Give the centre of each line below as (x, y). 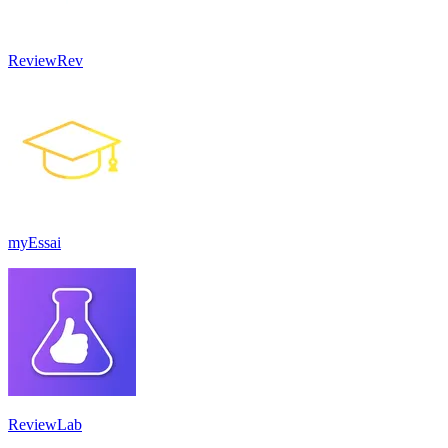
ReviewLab (45, 424)
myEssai (34, 242)
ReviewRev (45, 60)
